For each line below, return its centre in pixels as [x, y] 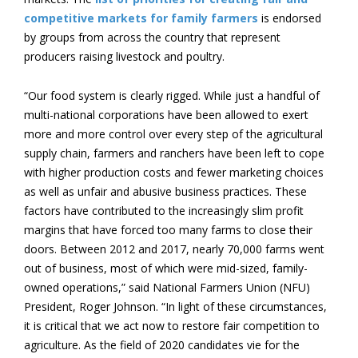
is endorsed [290, 18]
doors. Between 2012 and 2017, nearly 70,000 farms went [174, 249]
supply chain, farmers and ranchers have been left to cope [174, 153]
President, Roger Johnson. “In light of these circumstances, [175, 306]
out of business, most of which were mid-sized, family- [166, 268]
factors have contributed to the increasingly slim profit [164, 211]
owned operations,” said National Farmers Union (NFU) [167, 287]
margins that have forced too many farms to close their [168, 230]
